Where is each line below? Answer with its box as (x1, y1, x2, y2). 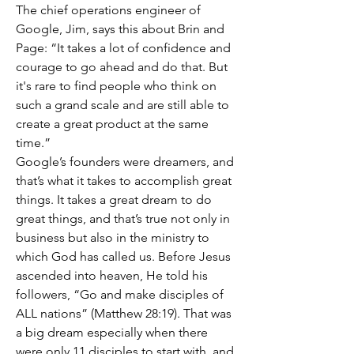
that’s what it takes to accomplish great (16, 173, 232, 188)
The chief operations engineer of (16, 2, 201, 17)
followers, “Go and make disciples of (16, 287, 224, 302)
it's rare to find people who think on (16, 78, 217, 93)
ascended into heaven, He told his (16, 268, 208, 283)
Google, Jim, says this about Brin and (16, 21, 224, 36)
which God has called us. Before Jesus (16, 249, 231, 264)
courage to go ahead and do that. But (16, 59, 228, 74)
